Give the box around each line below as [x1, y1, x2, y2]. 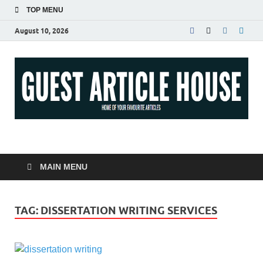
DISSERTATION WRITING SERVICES [41, 204, 217, 217]
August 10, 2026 [15, 26, 69, 35]
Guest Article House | [23, 131, 249, 161]
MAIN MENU [40, 161, 87, 171]
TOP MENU [26, 6, 63, 14]
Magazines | [23, 186, 152, 215]
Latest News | [23, 159, 170, 188]
